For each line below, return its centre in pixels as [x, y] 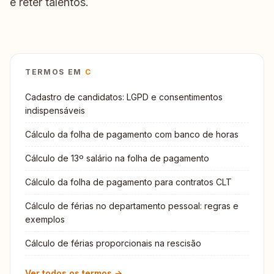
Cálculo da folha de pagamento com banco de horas [132, 134]
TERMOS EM [55, 72]
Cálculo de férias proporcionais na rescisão [113, 243]
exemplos [45, 219]
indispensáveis [55, 110]
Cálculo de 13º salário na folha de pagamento [117, 158]
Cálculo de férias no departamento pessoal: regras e [132, 206]
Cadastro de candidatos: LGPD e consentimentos [124, 97]
